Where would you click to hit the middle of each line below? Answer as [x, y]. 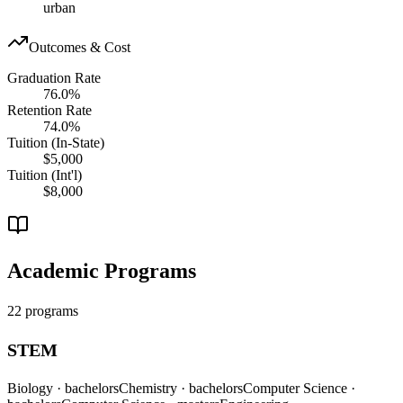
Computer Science [297, 388]
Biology [32, 388]
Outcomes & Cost [80, 47]
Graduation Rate [54, 77]
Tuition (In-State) [56, 142]
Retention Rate [49, 110]
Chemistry [150, 388]
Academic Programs [102, 270]
